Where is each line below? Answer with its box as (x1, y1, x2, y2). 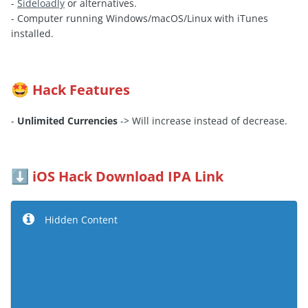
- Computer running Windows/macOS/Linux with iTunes (11, 12, 268, 25)
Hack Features (32, 80, 130, 99)
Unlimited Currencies (17, 114, 118, 128)
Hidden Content (45, 212, 118, 226)
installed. (11, 27, 54, 41)
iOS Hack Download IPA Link (32, 167, 223, 186)
